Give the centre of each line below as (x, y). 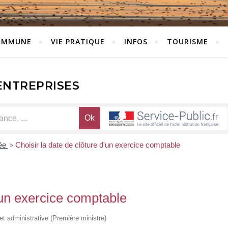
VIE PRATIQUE (78, 41)
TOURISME (188, 41)
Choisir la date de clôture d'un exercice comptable (97, 145)
